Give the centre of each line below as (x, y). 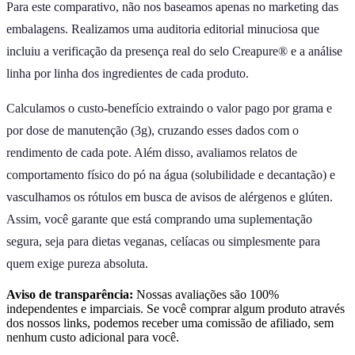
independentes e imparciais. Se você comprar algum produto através (176, 308)
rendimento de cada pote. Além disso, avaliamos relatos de (152, 152)
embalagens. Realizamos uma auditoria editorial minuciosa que (163, 29)
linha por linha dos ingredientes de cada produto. (128, 73)
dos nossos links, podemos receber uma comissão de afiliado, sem (170, 323)
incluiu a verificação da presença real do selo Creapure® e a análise (174, 51)
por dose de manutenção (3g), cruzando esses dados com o (153, 130)
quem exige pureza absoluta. (77, 263)
